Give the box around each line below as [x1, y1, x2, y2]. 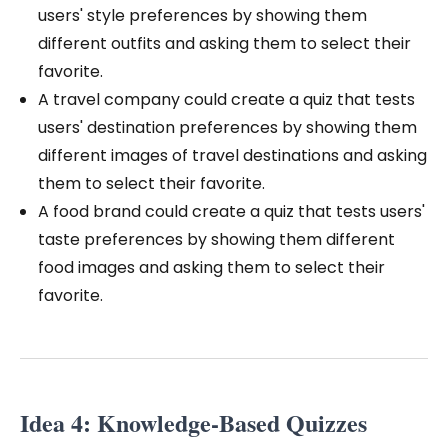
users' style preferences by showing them [38, 4, 367, 28]
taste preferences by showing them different [38, 228, 395, 252]
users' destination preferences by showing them [38, 116, 417, 140]
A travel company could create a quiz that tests [38, 88, 415, 112]
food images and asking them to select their [38, 256, 385, 280]
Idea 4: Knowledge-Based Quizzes [20, 405, 367, 441]
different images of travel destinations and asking [38, 144, 427, 168]
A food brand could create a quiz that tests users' [38, 200, 425, 224]
